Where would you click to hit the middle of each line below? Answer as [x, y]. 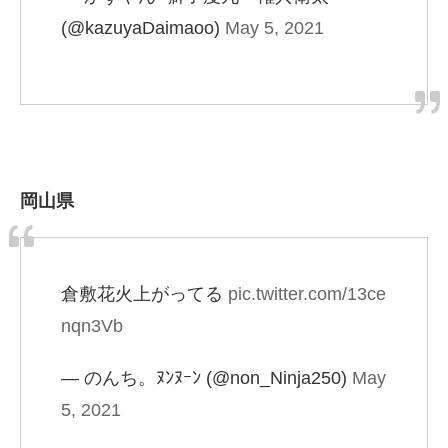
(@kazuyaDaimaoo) [143, 28]
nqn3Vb [92, 326]
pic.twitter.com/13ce [307, 294]
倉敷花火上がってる [144, 294]
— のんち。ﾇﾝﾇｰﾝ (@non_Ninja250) [206, 378]
